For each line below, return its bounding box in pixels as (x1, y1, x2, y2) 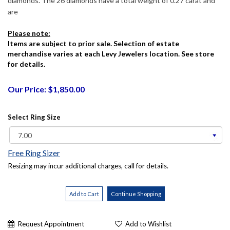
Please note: (8, 29, 50, 38)
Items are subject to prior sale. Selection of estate (8, 39, 179, 48)
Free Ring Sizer (8, 148, 60, 158)
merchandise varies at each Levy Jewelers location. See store (8, 49, 214, 59)
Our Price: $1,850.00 (8, 84, 85, 94)
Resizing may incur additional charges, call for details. (8, 162, 168, 170)
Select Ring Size (8, 113, 61, 122)
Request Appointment (18, 220, 84, 228)
